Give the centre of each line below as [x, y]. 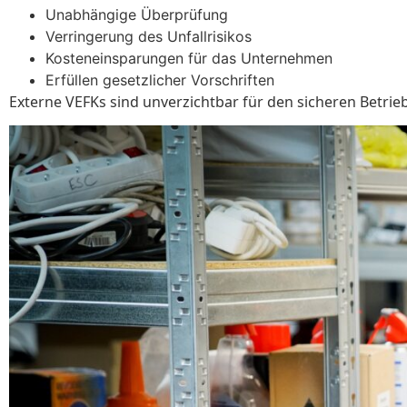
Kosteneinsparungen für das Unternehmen [189, 58]
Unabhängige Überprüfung [137, 14]
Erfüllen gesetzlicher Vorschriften [160, 79]
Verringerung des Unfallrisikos [149, 36]
